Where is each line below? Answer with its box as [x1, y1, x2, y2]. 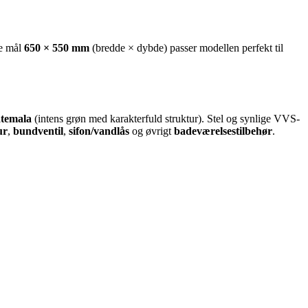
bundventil [13, 125, 63, 137]
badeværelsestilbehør [174, 125, 272, 137]
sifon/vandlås [69, 125, 129, 137]
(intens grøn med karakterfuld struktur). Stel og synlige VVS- [32, 113, 300, 125]
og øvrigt [129, 125, 174, 137]
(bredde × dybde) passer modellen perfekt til [89, 42, 283, 54]
